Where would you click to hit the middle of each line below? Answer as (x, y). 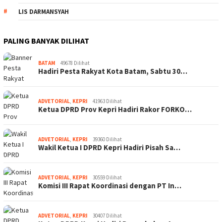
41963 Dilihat (107, 101)
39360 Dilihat (107, 139)
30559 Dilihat (107, 177)
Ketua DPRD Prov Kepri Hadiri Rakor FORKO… (115, 109)
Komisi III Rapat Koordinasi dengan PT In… (110, 186)
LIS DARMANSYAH (44, 12)
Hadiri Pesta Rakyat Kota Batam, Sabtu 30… (113, 71)
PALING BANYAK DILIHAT (46, 41)
